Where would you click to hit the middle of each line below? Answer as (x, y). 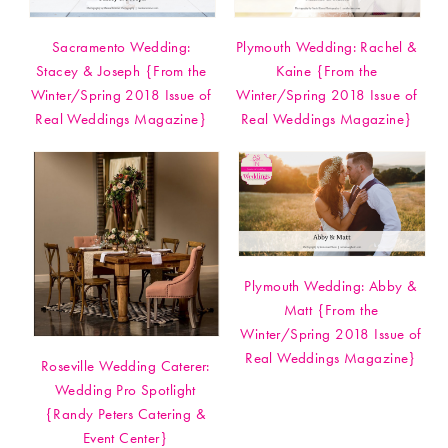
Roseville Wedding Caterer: (125, 365)
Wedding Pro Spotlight (125, 389)
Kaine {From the (327, 71)
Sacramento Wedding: (121, 47)
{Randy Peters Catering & (125, 413)
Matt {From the (331, 310)
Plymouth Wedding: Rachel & (326, 47)
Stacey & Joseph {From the (121, 71)
